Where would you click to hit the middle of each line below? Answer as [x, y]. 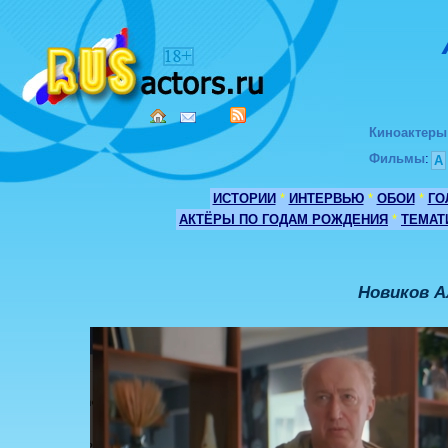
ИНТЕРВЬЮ [326, 198]
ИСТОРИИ [244, 198]
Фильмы [397, 158]
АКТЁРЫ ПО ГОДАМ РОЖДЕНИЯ [283, 219]
